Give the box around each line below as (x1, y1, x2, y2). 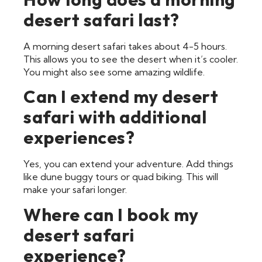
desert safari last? (23, 8, 180, 31)
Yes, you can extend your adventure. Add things (23, 158, 233, 170)
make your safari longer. (23, 184, 127, 196)
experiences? (23, 126, 135, 149)
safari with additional (23, 106, 206, 129)
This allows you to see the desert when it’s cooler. (23, 53, 238, 65)
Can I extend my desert (23, 85, 218, 108)
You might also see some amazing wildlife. (23, 65, 205, 78)
